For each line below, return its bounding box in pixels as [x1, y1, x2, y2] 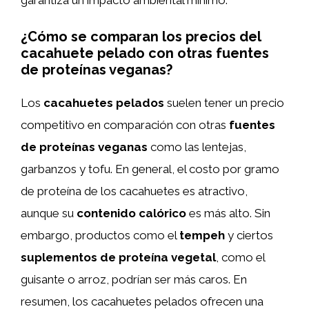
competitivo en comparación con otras [21, 118, 229, 132]
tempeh [179, 228, 225, 242]
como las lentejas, [148, 140, 246, 154]
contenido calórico [77, 206, 186, 220]
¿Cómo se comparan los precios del [21, 28, 261, 45]
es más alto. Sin [186, 206, 270, 220]
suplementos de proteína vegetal [21, 250, 216, 264]
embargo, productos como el [21, 228, 179, 242]
